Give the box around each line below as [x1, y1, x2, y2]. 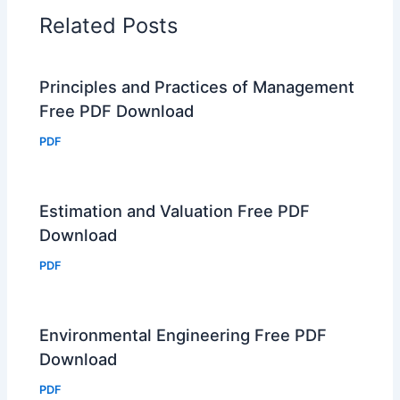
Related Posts [39, 12, 179, 39]
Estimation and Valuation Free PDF [39, 200, 311, 221]
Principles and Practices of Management [39, 76, 355, 96]
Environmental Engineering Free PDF [39, 324, 328, 345]
